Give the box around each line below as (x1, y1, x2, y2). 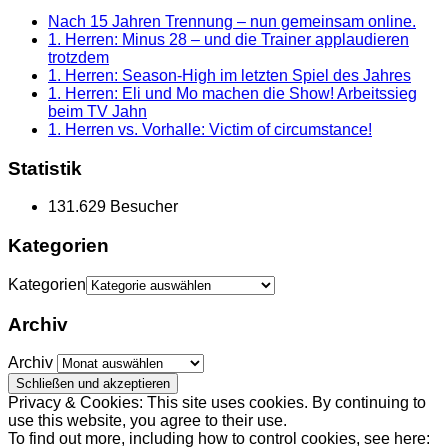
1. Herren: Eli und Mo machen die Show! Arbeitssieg (48, 84, 417, 102)
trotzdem (48, 48, 109, 66)
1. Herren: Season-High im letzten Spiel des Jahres (48, 66, 411, 84)
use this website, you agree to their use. (8, 412, 287, 430)
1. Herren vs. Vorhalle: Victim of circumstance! (48, 120, 372, 138)
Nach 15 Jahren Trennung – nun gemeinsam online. (48, 12, 416, 30)
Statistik (8, 157, 82, 179)
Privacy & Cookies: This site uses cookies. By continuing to (8, 394, 426, 412)
